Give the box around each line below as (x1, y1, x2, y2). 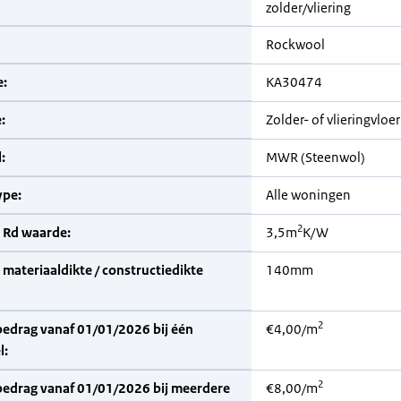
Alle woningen (266, 186, 351, 203)
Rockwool (266, 36, 325, 53)
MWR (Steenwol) (266, 149, 365, 166)
